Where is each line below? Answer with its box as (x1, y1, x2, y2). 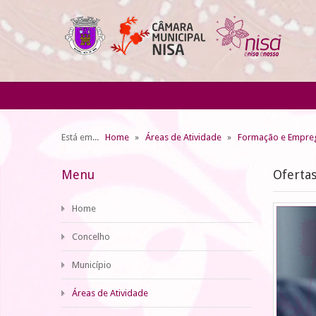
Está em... (61, 132, 103, 142)
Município (72, 260, 111, 270)
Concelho (72, 231, 110, 242)
